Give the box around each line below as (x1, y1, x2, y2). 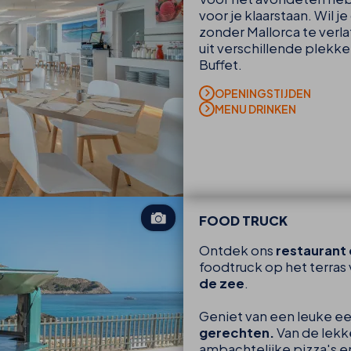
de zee (199, 274, 244, 291)
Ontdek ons (199, 241, 276, 259)
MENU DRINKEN (215, 102, 296, 117)
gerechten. (199, 324, 274, 341)
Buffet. (199, 56, 242, 73)
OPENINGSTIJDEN (215, 86, 311, 101)
